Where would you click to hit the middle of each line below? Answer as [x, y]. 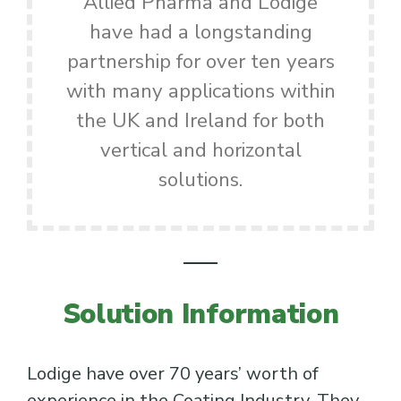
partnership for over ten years [200, 61]
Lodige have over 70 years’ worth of [173, 374]
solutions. [200, 179]
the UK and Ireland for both [200, 120]
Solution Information [200, 314]
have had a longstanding [200, 32]
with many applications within [200, 91]
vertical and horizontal [200, 150]
